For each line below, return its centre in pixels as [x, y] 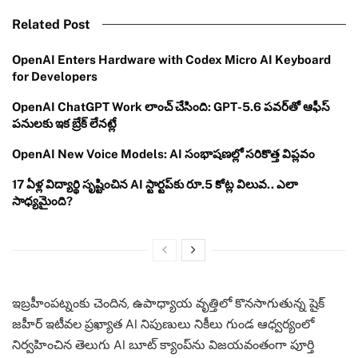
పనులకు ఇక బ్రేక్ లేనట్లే [64, 123]
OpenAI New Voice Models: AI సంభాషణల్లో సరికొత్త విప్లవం [163, 153]
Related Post [51, 24]
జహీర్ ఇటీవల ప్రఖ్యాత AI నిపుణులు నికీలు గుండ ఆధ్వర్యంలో [163, 324]
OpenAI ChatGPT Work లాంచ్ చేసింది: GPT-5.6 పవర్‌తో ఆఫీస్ [171, 106]
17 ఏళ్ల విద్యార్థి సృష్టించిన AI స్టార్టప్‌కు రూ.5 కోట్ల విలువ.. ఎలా [155, 184]
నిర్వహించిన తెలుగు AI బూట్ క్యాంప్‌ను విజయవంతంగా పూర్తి [163, 344]
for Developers [55, 76]
